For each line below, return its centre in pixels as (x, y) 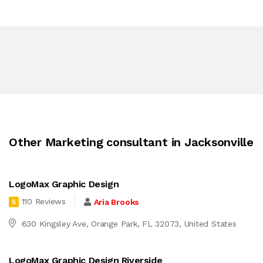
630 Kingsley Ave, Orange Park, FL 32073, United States (129, 223)
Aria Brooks (117, 202)
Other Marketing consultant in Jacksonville (131, 142)
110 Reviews (43, 202)
